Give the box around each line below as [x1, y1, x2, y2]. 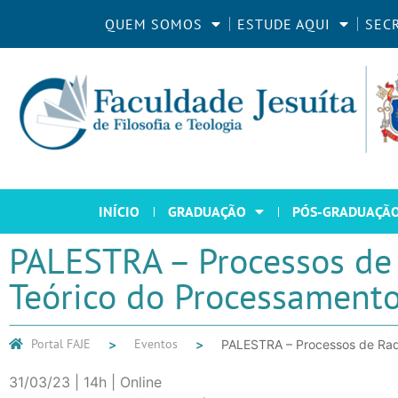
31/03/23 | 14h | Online [9, 373, 162, 392]
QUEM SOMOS [105, 14, 203, 33]
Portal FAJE [31, 336, 91, 353]
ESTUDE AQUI [237, 14, 330, 33]
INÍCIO [99, 203, 139, 221]
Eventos [134, 336, 178, 353]
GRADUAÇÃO [168, 203, 246, 221]
